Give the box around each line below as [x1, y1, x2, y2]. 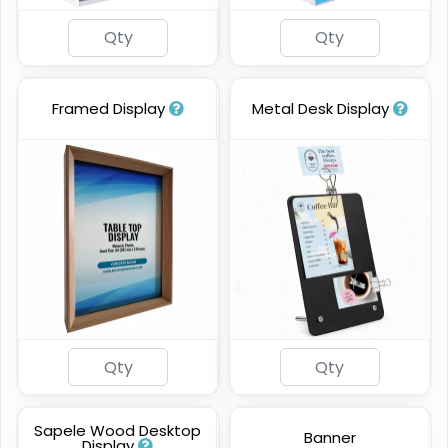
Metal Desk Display [251, 97, 393, 119]
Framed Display [51, 97, 169, 119]
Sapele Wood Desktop [34, 420, 202, 442]
